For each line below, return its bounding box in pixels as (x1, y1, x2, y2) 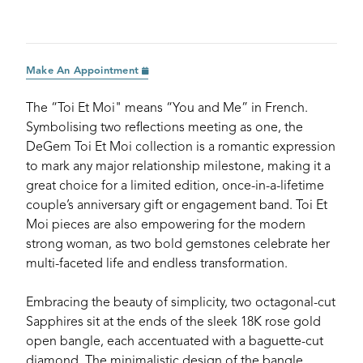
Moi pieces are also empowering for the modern (26, 219, 305, 232)
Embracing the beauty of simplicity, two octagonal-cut (26, 297, 335, 310)
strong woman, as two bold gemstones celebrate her (26, 238, 330, 251)
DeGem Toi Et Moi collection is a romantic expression (26, 141, 335, 154)
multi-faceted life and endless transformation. (26, 258, 288, 271)
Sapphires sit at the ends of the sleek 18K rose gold (26, 316, 321, 329)
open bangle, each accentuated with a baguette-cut (26, 335, 323, 348)
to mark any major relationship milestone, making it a (26, 160, 331, 173)
